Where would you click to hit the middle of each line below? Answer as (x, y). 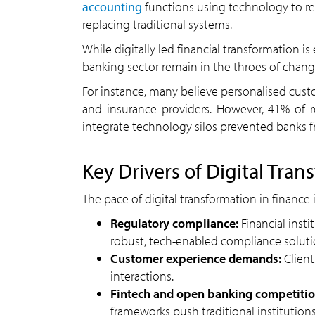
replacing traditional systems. (157, 24)
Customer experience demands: (197, 258)
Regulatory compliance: (174, 223)
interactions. (142, 276)
